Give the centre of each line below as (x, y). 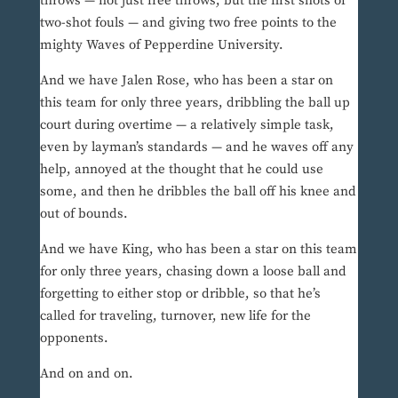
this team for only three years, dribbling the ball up (195, 103)
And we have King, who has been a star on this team (198, 250)
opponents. (74, 338)
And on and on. (86, 374)
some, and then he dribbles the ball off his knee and (198, 192)
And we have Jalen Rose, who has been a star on (186, 81)
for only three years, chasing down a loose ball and (193, 272)
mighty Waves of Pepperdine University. (161, 45)
